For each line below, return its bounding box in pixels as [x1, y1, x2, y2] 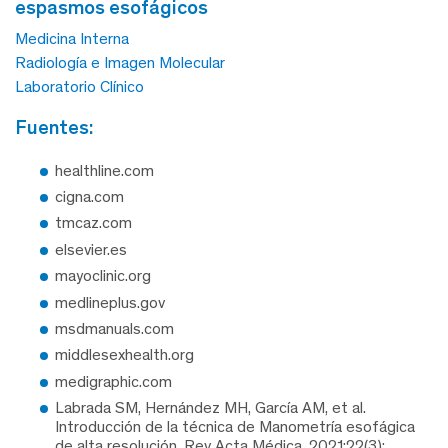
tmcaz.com [55, 213, 132, 233]
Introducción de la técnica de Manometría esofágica [55, 417, 415, 437]
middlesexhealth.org [55, 345, 194, 365]
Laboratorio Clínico [15, 76, 144, 96]
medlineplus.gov [55, 292, 165, 312]
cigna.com [55, 187, 124, 207]
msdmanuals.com [55, 319, 174, 339]
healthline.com [55, 160, 154, 180]
